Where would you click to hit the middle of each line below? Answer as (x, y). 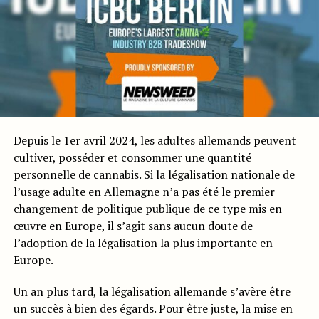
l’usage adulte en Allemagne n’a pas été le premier (144, 192)
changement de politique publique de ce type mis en (147, 209)
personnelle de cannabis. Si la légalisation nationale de (154, 175)
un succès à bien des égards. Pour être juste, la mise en (153, 309)
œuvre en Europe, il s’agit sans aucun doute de (133, 226)
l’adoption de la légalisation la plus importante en (143, 243)
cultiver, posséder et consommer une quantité (132, 158)
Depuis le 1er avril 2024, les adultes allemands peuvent (155, 141)
